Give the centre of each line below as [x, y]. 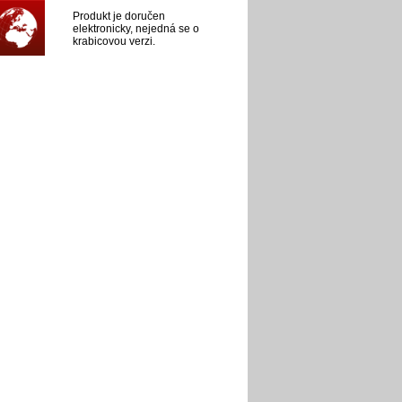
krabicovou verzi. [114, 41]
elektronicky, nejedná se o [136, 29]
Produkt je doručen [119, 16]
